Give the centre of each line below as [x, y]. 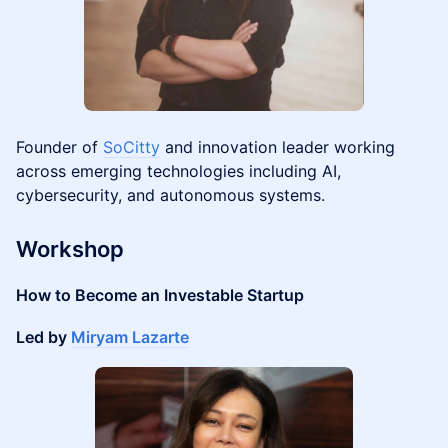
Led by [43, 337]
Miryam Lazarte [130, 337]
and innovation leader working [277, 147]
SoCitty [131, 147]
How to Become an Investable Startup [160, 295]
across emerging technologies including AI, [178, 171]
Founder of [59, 147]
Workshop [70, 249]
